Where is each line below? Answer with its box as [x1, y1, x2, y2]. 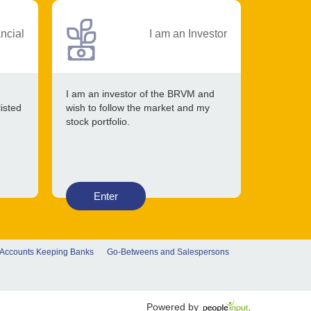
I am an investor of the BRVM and [66, 88, 215, 99]
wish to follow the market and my [66, 102, 210, 113]
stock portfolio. [66, 116, 131, 127]
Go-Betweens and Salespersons [107, 247, 229, 257]
